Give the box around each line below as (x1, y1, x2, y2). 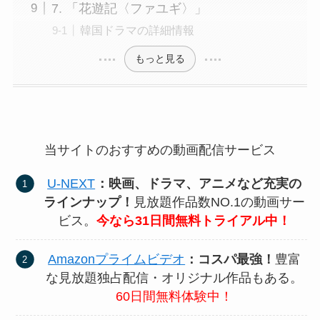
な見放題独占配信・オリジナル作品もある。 (46, 270, 304, 285)
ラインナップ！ (44, 194, 134, 209)
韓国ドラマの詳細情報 (79, 23, 194, 36)
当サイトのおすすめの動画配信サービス (44, 143, 276, 158)
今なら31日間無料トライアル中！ (96, 213, 291, 228)
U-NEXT (47, 176, 96, 191)
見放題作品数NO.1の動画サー (134, 194, 306, 209)
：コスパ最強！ (185, 251, 276, 266)
